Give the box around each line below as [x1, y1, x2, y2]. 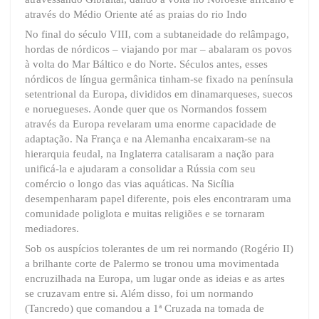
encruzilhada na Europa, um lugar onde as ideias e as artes [25, 272, 285, 284]
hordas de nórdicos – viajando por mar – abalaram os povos [25, 43, 292, 55]
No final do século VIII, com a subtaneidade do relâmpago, [25, 28, 289, 40]
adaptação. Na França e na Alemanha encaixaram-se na [25, 132, 271, 145]
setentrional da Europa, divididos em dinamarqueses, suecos [25, 88, 293, 100]
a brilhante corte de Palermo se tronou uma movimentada [25, 257, 279, 269]
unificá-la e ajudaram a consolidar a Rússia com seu [25, 162, 256, 174]
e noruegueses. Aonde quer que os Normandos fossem [25, 103, 267, 115]
